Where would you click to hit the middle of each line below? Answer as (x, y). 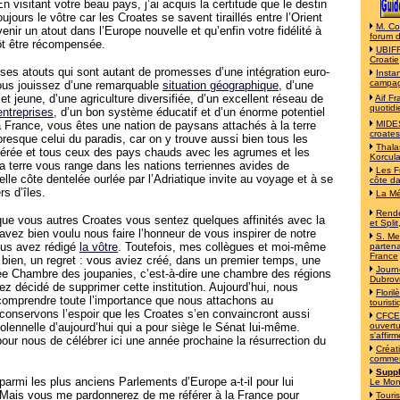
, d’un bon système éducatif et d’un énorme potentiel (189, 112)
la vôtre (99, 247)
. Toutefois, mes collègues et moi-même (222, 247)
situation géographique (221, 85)
